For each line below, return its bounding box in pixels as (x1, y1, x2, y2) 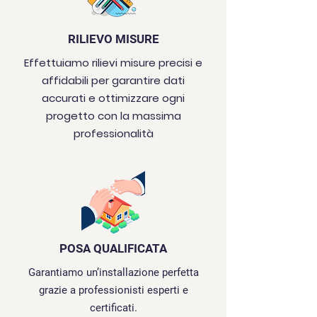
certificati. (89, 301, 137, 314)
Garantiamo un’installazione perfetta (28, 266, 199, 279)
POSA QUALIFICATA (59, 241, 167, 255)
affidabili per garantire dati (42, 73, 185, 88)
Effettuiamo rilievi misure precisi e (24, 55, 202, 70)
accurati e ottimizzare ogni (42, 91, 185, 105)
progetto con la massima (45, 108, 181, 123)
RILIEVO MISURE (67, 32, 159, 46)
